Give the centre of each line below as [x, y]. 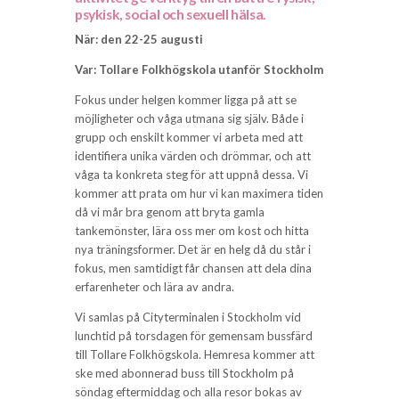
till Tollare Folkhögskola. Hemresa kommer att [195, 355]
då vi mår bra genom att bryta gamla [170, 212]
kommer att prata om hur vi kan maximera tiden [199, 194]
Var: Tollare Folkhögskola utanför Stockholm [199, 70]
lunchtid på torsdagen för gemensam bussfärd [194, 336]
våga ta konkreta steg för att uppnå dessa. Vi [191, 175]
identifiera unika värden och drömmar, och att [193, 156]
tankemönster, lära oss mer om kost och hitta [192, 231]
